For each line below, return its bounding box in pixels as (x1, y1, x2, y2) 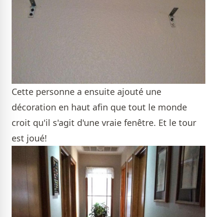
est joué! (12, 132, 47, 144)
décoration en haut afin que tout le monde (12, 101, 187, 113)
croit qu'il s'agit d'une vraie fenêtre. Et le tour (12, 116, 196, 128)
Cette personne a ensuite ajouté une (12, 85, 161, 97)
